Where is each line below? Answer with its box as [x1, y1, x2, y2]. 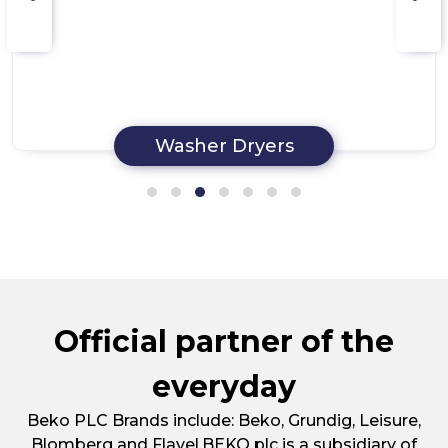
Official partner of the [54, 323, 394, 361]
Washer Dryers [154, 135, 294, 158]
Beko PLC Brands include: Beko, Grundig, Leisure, [27, 411, 421, 431]
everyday [152, 368, 296, 406]
